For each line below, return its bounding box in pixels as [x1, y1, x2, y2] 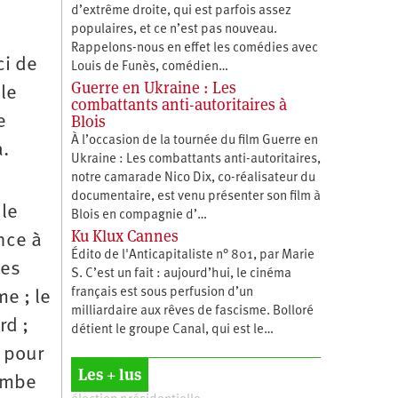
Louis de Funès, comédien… [70, 60, 228, 74]
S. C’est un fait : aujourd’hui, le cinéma [70, 267, 291, 281]
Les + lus [77, 363, 141, 385]
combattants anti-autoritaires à [70, 93, 287, 115]
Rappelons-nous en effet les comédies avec [70, 41, 318, 55]
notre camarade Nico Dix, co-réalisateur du [70, 171, 315, 185]
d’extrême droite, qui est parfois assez [70, 4, 291, 18]
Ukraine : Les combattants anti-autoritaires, [70, 152, 321, 166]
